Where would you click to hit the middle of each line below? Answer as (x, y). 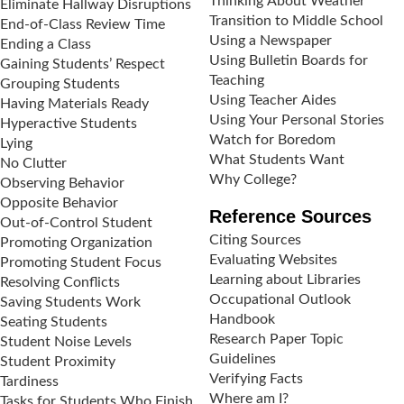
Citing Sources (255, 240)
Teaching (237, 80)
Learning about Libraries (285, 280)
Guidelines (243, 359)
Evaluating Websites (273, 260)
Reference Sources (290, 216)
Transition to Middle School (296, 21)
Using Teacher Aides (273, 100)
